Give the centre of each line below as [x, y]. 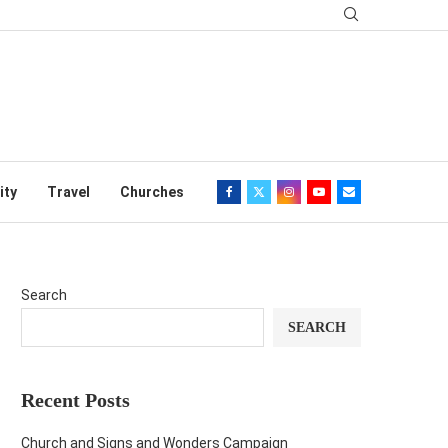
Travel [68, 192]
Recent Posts [75, 400]
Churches [151, 192]
